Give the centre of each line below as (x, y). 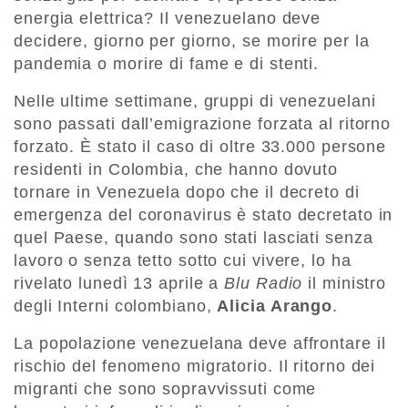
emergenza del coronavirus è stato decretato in (204, 215)
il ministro (345, 284)
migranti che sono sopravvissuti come (165, 389)
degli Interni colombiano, (116, 306)
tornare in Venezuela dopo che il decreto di (187, 193)
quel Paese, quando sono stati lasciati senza (194, 238)
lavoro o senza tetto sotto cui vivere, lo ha (183, 261)
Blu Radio (264, 284)
